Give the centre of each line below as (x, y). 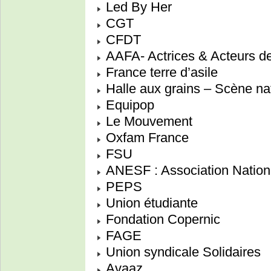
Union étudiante (150, 203)
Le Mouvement (147, 122)
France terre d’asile (160, 73)
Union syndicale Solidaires (181, 252)
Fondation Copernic (161, 220)
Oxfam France (145, 138)
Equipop (128, 105)
